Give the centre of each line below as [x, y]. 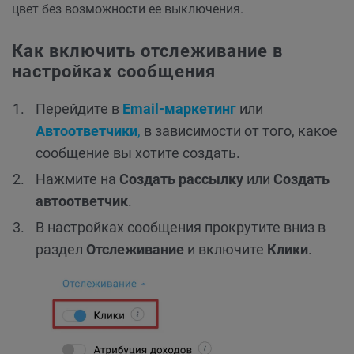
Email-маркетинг [179, 109]
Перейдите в [79, 109]
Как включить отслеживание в [147, 51]
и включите [226, 249]
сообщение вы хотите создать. [138, 153]
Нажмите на [77, 179]
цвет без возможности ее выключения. [128, 9]
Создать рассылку [181, 179]
